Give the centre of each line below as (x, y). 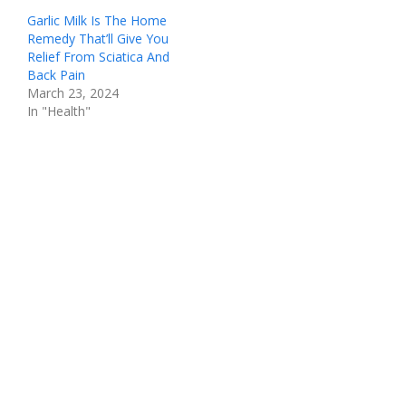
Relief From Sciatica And (98, 57)
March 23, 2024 (73, 93)
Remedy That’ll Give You (98, 39)
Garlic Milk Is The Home (97, 20)
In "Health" (59, 111)
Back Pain (56, 75)
